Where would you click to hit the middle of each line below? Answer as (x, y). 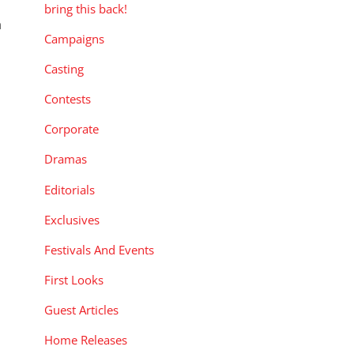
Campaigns (74, 38)
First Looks (74, 280)
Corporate (72, 129)
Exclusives (72, 219)
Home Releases (86, 340)
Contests (68, 99)
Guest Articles (81, 310)
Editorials (70, 189)
